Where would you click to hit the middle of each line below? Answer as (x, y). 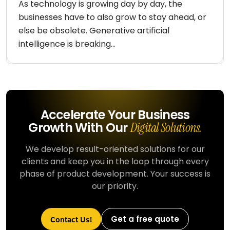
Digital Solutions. (166, 128)
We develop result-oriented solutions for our (115, 149)
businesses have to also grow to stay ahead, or (112, 17)
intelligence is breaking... (67, 44)
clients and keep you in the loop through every (115, 161)
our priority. (115, 186)
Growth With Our (79, 128)
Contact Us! (71, 219)
